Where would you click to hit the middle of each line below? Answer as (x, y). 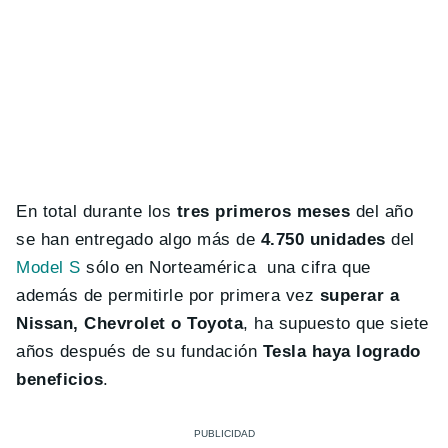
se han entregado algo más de (136, 240)
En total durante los (94, 212)
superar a (359, 296)
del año (382, 212)
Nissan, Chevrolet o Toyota (130, 324)
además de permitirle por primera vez (168, 296)
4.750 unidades (323, 240)
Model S (48, 268)
